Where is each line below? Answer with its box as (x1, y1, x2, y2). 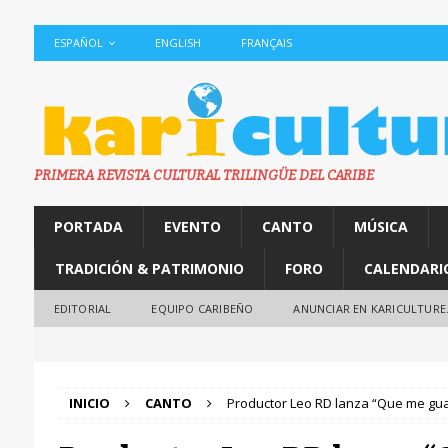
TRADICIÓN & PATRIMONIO (54, 259, 244, 278)
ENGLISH (154, 35, 201, 50)
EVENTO (163, 217, 221, 236)
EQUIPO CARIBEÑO (151, 301, 254, 316)
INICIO (68, 394, 110, 412)
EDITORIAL (53, 301, 112, 316)
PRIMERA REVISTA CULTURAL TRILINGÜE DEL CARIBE (33, 167, 374, 184)
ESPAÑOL (53, 35, 103, 50)
